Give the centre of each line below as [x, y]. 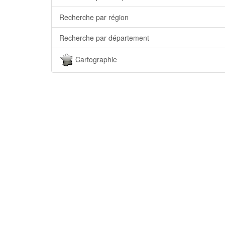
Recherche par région [94, 17]
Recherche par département [104, 38]
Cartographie [95, 59]
